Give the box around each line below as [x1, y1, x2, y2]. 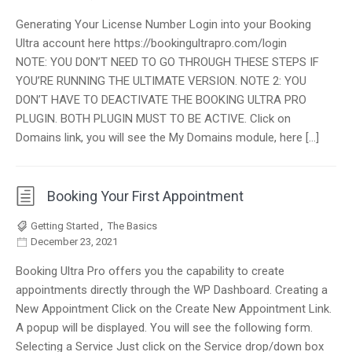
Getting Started [31, 220, 99, 232]
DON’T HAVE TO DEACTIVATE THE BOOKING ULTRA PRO [16, 93, 306, 107]
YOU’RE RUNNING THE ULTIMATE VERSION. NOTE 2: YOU [16, 74, 306, 88]
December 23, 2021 [31, 236, 118, 247]
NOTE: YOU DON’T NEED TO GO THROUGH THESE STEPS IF [16, 55, 319, 69]
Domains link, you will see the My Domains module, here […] [16, 130, 319, 145]
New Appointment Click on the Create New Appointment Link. [16, 302, 332, 316]
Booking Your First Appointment [47, 188, 244, 204]
